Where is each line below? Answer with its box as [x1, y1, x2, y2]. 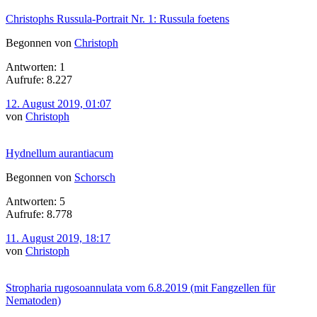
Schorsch [74, 171, 115, 183]
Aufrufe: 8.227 [6, 73, 72, 86]
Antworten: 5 [6, 195, 65, 207]
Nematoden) [6, 294, 61, 306]
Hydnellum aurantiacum [6, 146, 113, 159]
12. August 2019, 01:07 [6, 97, 111, 110]
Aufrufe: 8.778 [6, 207, 72, 220]
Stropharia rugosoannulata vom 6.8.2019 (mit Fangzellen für [6, 281, 275, 294]
